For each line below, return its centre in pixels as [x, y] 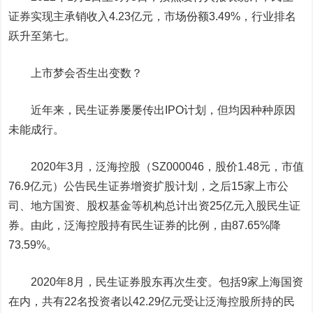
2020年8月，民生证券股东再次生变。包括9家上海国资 [156, 282]
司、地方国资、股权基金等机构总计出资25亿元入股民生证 [155, 206]
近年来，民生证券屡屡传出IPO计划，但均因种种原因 [152, 110]
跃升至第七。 [42, 36]
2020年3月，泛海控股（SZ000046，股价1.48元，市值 [156, 167]
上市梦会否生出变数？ [76, 73]
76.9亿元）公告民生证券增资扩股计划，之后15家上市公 [149, 186]
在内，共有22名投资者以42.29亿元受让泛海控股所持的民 [152, 301]
